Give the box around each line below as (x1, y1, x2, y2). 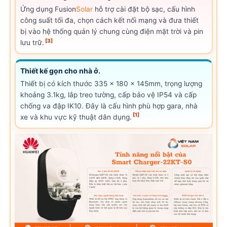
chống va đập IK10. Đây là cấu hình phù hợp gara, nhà (20, 101, 198, 110)
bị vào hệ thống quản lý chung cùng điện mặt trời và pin (20, 27, 204, 36)
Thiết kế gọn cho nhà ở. (20, 66, 101, 75)
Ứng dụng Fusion (20, 5, 77, 14)
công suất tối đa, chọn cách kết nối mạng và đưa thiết (20, 16, 199, 25)
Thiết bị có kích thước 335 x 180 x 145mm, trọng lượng (20, 79, 203, 88)
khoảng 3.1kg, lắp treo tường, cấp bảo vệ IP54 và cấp (20, 90, 197, 99)
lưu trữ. (20, 39, 45, 47)
